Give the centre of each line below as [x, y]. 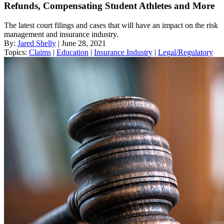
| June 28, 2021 [81, 43]
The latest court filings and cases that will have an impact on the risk [111, 25]
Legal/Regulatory [185, 52]
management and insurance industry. [61, 34]
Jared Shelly [37, 43]
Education [72, 52]
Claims [40, 52]
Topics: [16, 52]
